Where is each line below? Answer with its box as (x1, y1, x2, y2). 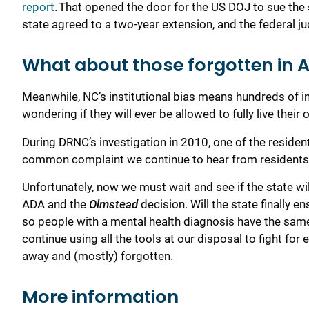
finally (261, 197, 293, 212)
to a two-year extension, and (88, 17, 239, 32)
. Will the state (185, 197, 261, 212)
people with (38, 215, 99, 229)
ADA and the (22, 197, 89, 212)
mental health (110, 215, 183, 229)
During (22, 134, 59, 149)
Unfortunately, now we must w (22, 180, 178, 195)
